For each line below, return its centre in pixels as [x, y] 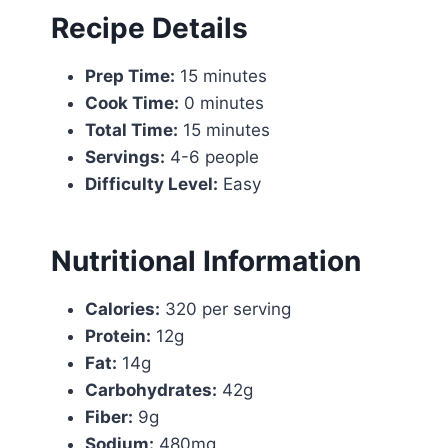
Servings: [125, 156]
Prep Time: [130, 75]
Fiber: [109, 416]
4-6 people [212, 156]
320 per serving [225, 308]
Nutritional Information [206, 260]
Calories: [122, 308]
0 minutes [221, 102]
